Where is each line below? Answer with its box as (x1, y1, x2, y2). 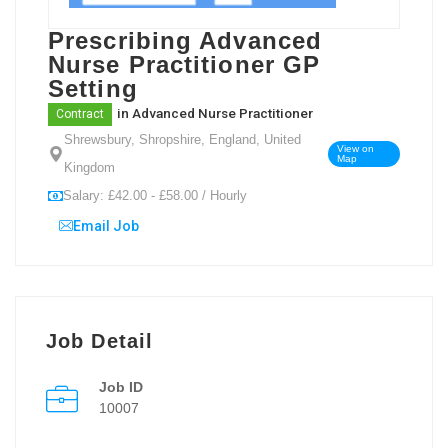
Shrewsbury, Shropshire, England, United (64, 131, 301, 147)
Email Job (73, 217, 139, 234)
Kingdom (64, 159, 115, 175)
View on (337, 142, 375, 154)
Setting (48, 74, 138, 102)
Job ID (99, 378, 143, 395)
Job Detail (46, 329, 153, 352)
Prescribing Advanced (48, 26, 323, 54)
